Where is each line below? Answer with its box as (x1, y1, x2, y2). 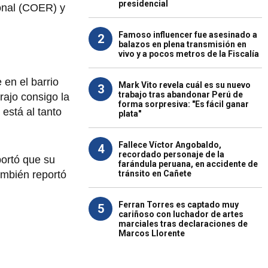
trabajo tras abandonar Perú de (118, 90, 243, 99)
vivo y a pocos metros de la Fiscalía (118, 49, 259, 59)
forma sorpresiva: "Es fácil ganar (118, 99, 249, 109)
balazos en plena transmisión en (118, 39, 246, 49)
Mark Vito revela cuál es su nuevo (118, 80, 251, 90)
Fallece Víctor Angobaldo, (118, 140, 221, 150)
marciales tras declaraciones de (118, 219, 248, 229)
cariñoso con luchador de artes (118, 209, 243, 219)
